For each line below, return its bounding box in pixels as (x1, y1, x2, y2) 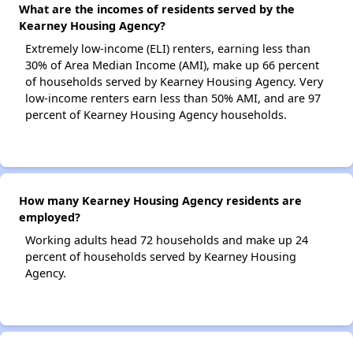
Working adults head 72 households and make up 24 (25, 232, 308, 248)
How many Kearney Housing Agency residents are (19, 193, 302, 209)
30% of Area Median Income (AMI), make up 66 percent (25, 58, 319, 73)
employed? (19, 210, 80, 225)
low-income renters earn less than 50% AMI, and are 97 (25, 91, 321, 106)
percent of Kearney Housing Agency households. (25, 107, 287, 123)
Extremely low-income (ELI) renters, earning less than (25, 41, 310, 57)
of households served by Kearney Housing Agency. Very (25, 74, 323, 90)
